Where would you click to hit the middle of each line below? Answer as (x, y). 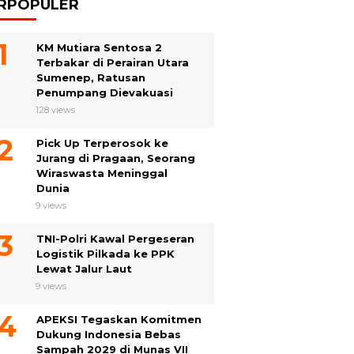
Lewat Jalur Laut (84, 269)
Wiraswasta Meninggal (102, 173)
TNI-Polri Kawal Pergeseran (115, 239)
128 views (55, 110)
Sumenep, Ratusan (91, 77)
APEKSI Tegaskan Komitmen (119, 319)
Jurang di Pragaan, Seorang (116, 158)
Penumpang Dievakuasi (105, 92)
